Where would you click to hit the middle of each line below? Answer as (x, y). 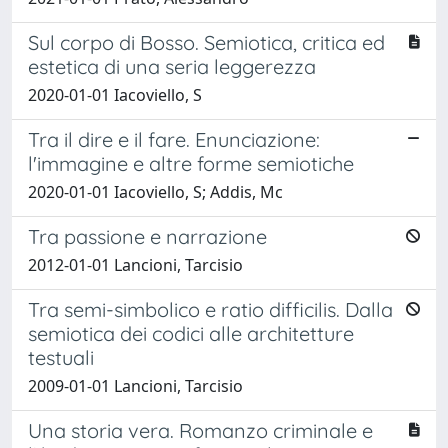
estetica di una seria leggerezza (172, 66)
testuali (61, 357)
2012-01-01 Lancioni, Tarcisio (135, 264)
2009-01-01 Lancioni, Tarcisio (135, 385)
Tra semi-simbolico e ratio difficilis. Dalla (210, 309)
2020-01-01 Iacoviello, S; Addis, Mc (155, 191)
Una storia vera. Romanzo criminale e (200, 430)
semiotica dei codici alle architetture (191, 333)
